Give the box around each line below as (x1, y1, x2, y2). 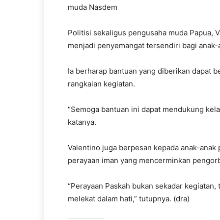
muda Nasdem (68, 2, 117, 12)
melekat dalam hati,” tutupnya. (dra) (68, 194, 190, 203)
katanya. (68, 117, 96, 127)
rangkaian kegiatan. (68, 79, 135, 88)
